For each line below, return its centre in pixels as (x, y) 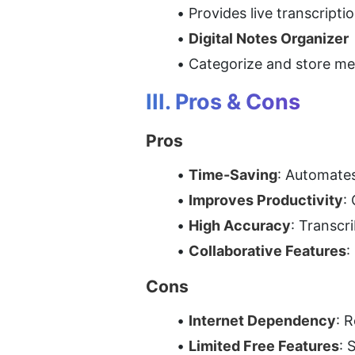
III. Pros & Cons (223, 102)
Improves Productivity (266, 200)
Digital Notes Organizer (269, 39)
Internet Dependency (262, 321)
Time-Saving (233, 175)
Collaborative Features (267, 251)
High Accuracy (240, 226)
